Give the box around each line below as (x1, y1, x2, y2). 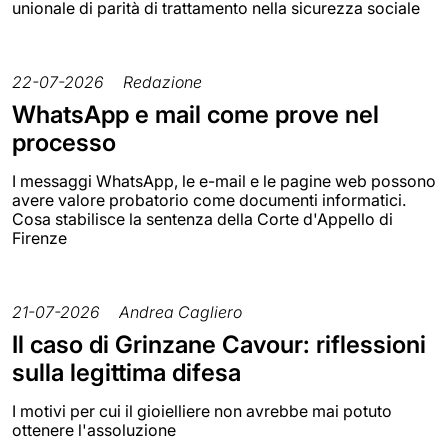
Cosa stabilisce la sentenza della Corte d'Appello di (12, 208, 393, 229)
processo (12, 127, 116, 157)
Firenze (12, 227, 67, 248)
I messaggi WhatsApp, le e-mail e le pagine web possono (12, 170, 436, 191)
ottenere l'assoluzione (12, 419, 176, 440)
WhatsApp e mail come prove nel (12, 99, 379, 129)
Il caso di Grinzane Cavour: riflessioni (12, 329, 426, 359)
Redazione (123, 71, 202, 92)
